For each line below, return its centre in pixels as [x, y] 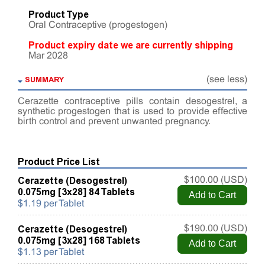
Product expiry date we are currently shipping [131, 46]
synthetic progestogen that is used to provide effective [132, 112]
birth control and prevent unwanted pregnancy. [114, 122]
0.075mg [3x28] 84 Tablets [76, 192]
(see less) [227, 80]
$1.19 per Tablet [51, 204]
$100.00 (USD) [216, 180]
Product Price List [59, 162]
